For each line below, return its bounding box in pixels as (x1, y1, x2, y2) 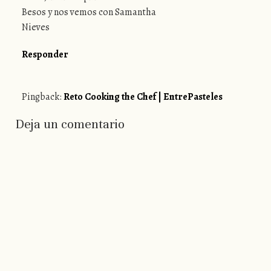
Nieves (21, 20, 50, 34)
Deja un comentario (15, 116, 125, 132)
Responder (21, 47, 68, 61)
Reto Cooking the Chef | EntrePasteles (63, 90, 223, 104)
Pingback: (21, 90, 64, 104)
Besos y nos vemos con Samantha (21, 5, 156, 19)
